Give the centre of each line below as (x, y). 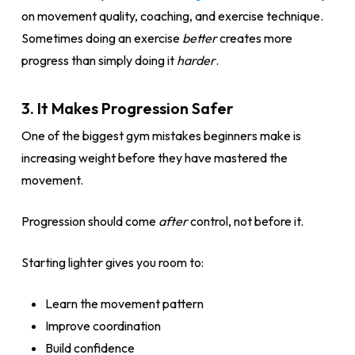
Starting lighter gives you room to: (112, 262)
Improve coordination (103, 326)
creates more (254, 38)
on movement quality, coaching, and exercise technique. (172, 16)
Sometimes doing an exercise (101, 38)
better (199, 38)
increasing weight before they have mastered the (154, 158)
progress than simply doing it (99, 60)
